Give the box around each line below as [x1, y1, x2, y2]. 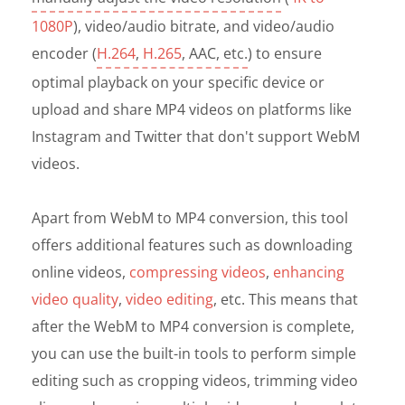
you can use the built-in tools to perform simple [32, 343, 356, 363]
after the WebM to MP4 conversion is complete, [32, 316, 354, 336]
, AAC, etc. [182, 42, 248, 63]
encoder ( [32, 42, 97, 63]
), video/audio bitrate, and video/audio [73, 15, 334, 36]
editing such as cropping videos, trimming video [32, 370, 358, 391]
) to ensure [248, 42, 322, 63]
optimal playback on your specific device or [32, 71, 325, 92]
